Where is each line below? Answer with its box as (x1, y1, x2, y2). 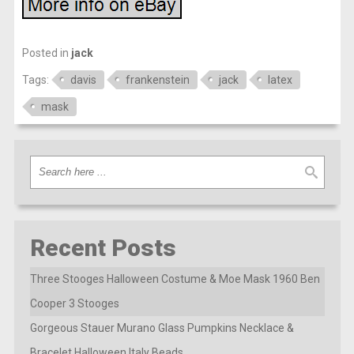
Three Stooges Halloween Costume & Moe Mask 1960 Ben (29, 272, 320, 285)
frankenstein (125, 73, 190, 86)
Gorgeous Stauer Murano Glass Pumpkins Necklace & (29, 321, 294, 334)
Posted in (21, 46, 71, 59)
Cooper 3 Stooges (29, 296, 119, 310)
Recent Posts (29, 233, 176, 262)
